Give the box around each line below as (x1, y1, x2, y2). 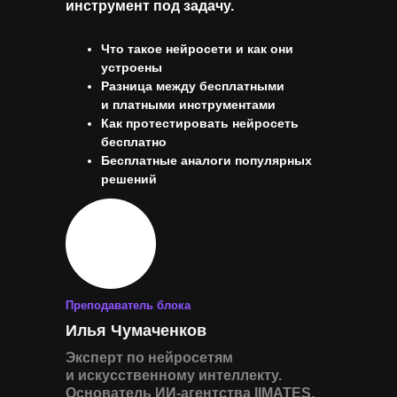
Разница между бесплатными (101, 79, 284, 93)
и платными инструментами (101, 97, 276, 112)
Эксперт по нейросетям (66, 350, 233, 365)
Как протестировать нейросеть (101, 116, 299, 130)
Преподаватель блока (66, 299, 191, 312)
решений (101, 172, 157, 186)
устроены (101, 60, 162, 74)
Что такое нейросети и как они (101, 42, 293, 56)
